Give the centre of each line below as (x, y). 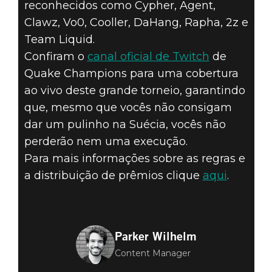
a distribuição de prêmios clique (113, 175)
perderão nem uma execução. (106, 141)
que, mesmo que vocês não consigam (128, 107)
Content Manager (152, 253)
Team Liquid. (59, 39)
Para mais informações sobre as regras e (134, 158)
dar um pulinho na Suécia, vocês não (125, 124)
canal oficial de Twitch (148, 56)
